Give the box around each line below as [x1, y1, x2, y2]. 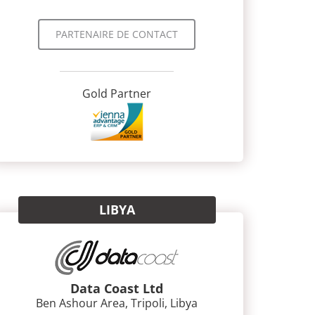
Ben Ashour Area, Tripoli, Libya [36, 295, 198, 311]
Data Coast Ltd [70, 280, 163, 297]
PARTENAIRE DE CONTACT [56, 27, 178, 41]
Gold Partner [82, 85, 151, 101]
